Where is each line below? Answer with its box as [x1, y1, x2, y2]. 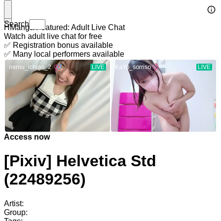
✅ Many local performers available [4, 50, 124, 58]
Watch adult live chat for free [4, 32, 102, 40]
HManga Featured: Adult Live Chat [4, 23, 125, 32]
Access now [4, 133, 50, 141]
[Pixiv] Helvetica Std [4, 152, 156, 170]
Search [4, 20, 29, 28]
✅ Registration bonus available [4, 41, 113, 49]
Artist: [4, 199, 24, 208]
